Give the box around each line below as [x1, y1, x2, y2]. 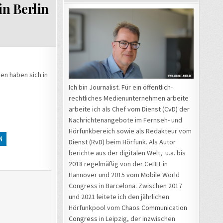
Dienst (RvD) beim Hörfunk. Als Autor [69, 137, 176, 146]
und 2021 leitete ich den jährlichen [69, 192, 169, 201]
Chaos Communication [121, 203, 187, 212]
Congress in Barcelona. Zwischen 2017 [69, 181, 182, 190]
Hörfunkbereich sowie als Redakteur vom [69, 126, 192, 135]
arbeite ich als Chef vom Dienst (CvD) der [69, 104, 190, 113]
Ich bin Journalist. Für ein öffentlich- [69, 82, 173, 92]
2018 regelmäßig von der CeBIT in [69, 159, 168, 168]
